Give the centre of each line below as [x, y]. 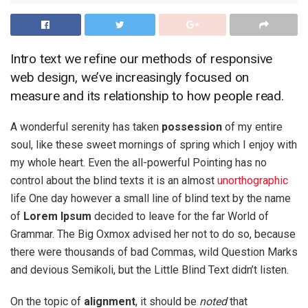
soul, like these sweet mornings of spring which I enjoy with [154, 144]
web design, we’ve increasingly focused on [130, 77]
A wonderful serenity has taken [86, 126]
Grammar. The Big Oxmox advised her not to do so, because [153, 234]
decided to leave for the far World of [180, 216]
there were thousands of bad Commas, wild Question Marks [154, 252]
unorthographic [253, 180]
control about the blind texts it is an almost [114, 180]
